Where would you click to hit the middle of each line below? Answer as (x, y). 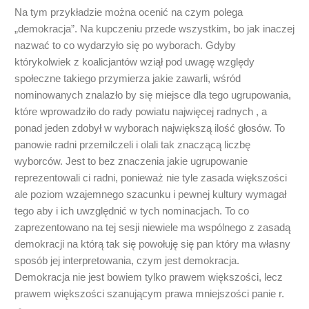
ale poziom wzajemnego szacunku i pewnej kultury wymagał (150, 195)
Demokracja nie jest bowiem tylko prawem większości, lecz (149, 277)
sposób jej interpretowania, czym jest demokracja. (127, 261)
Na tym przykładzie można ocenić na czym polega (129, 12)
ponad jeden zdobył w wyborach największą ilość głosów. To (150, 128)
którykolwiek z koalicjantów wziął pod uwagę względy (134, 62)
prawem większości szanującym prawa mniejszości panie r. (149, 294)
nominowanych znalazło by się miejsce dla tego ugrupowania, (153, 95)
